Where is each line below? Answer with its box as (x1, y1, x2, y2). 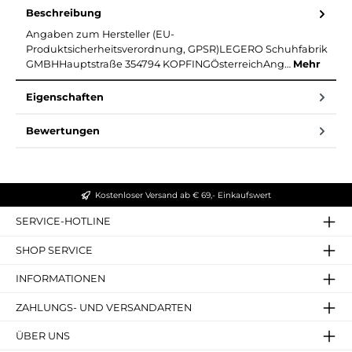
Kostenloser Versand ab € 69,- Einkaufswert (95, 189, 271, 200)
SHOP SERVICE (16, 244, 93, 256)
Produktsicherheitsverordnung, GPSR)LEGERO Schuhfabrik (26, 42, 328, 55)
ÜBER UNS (16, 329, 70, 342)
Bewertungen (26, 124, 100, 137)
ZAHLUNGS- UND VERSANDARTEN (16, 301, 192, 313)
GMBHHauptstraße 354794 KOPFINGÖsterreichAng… (26, 57, 293, 70)
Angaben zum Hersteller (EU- (26, 27, 174, 40)
